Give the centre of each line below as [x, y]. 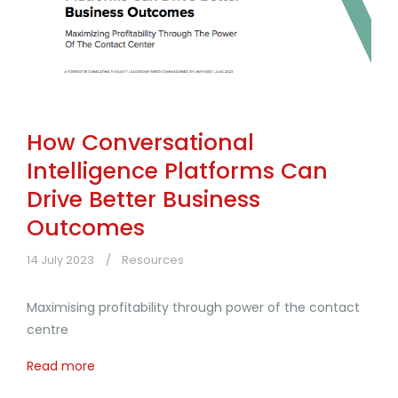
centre [48, 330]
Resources [153, 260]
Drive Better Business [143, 200]
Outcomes [86, 228]
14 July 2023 [60, 260]
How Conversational [140, 143]
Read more [61, 366]
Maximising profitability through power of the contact [193, 308]
